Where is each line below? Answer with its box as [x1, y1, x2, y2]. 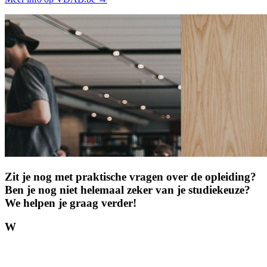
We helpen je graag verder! [5, 196, 136, 209]
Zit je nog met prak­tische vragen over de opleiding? [5, 170, 256, 183]
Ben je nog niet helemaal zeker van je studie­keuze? [5, 183, 250, 196]
